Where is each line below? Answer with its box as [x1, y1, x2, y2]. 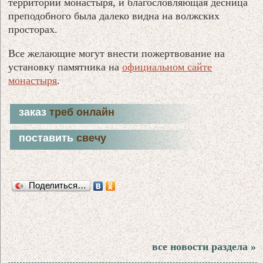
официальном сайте [122, 60, 213, 73]
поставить [19, 131, 77, 144]
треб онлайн [49, 106, 115, 118]
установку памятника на [8, 60, 123, 73]
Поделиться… [29, 180, 87, 190]
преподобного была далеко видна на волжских [8, 9, 220, 22]
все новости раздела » [151, 240, 256, 252]
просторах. [8, 23, 58, 35]
